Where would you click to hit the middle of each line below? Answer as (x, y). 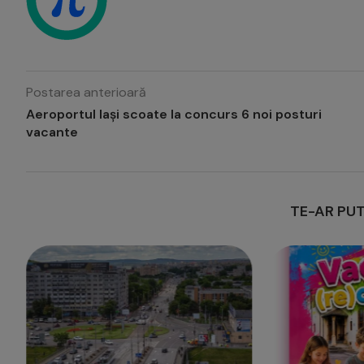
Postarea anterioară (86, 93)
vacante (52, 132)
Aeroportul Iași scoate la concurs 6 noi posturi (174, 115)
